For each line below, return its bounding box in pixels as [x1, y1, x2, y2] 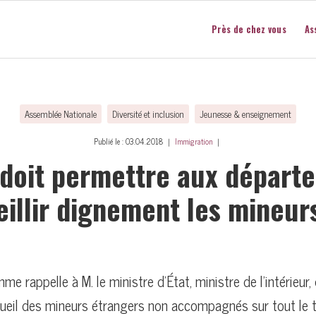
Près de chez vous [211, 23, 286, 36]
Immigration [175, 135, 212, 147]
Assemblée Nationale [25, 107, 97, 121]
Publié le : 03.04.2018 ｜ [94, 135, 175, 147]
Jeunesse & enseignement [200, 107, 291, 121]
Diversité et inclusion [112, 107, 184, 121]
